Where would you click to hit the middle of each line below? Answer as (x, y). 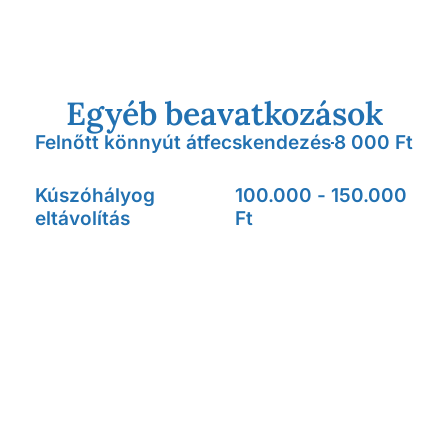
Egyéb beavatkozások (224, 113)
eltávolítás (82, 218)
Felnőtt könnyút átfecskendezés (183, 142)
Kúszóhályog (95, 195)
